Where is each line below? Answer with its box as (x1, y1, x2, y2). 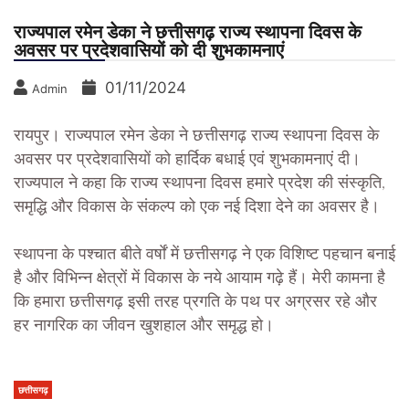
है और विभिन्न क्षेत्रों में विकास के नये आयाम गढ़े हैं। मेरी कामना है (14, 270, 385, 288)
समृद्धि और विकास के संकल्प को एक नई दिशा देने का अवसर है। (14, 199, 380, 216)
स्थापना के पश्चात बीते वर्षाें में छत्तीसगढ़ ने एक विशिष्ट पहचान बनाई (14, 246, 395, 264)
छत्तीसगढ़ (18, 384, 47, 396)
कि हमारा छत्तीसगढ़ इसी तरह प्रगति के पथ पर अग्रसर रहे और (14, 294, 377, 311)
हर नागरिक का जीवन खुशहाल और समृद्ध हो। (14, 318, 274, 335)
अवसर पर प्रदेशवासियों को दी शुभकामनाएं (14, 39, 284, 62)
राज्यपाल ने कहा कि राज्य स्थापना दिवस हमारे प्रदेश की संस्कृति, (14, 175, 385, 193)
